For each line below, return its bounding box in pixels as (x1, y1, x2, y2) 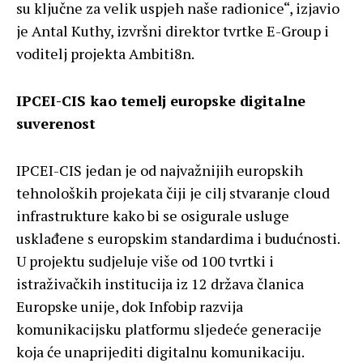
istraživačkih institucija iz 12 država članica (16, 274, 304, 294)
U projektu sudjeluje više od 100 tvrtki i (16, 251, 274, 271)
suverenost (16, 113, 96, 134)
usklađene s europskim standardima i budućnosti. (16, 228, 340, 249)
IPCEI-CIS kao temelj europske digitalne (16, 91, 305, 111)
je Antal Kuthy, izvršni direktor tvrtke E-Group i (16, 21, 329, 41)
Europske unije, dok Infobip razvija (16, 297, 243, 317)
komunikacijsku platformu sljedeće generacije (16, 319, 322, 340)
